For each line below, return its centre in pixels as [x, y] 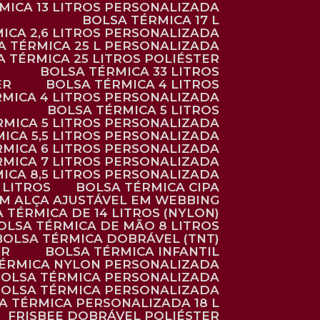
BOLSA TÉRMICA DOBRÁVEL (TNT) [111, 239]
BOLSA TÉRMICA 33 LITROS [134, 71]
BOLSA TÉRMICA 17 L [155, 20]
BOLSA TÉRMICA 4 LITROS [137, 84]
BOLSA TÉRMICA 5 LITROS [137, 110]
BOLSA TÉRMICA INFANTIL [136, 251]
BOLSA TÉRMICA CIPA [152, 187]
